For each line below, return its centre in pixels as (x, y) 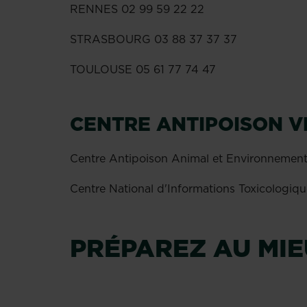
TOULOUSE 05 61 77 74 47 (143, 69)
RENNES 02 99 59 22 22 (137, 9)
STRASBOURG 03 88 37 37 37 (153, 39)
